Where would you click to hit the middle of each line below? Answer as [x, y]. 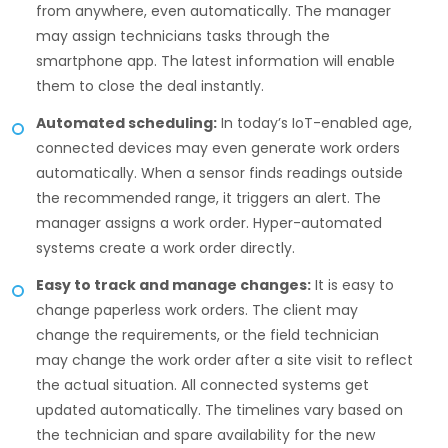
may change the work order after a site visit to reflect [224, 360]
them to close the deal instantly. [152, 86]
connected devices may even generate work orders [218, 148]
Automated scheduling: [126, 123]
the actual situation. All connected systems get [202, 385]
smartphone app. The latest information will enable [215, 61]
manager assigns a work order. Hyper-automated [209, 223]
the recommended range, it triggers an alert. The [208, 198]
